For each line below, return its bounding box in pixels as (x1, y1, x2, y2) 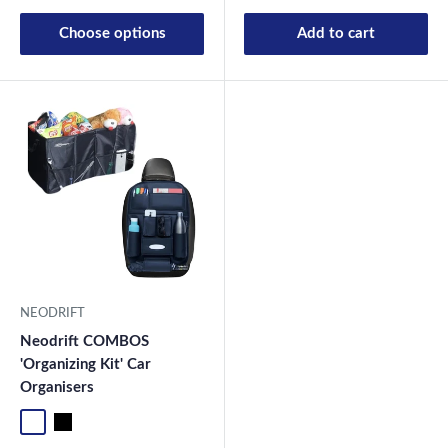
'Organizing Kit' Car (20, 356, 151, 372)
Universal (53, 417, 115, 433)
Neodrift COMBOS (20, 333, 149, 349)
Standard (23, 417, 79, 433)
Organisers (20, 379, 94, 395)
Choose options (58, 25, 166, 41)
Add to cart (297, 25, 375, 41)
